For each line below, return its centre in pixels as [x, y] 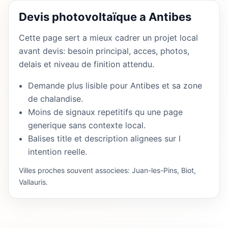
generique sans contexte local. [87, 125]
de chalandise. [55, 99]
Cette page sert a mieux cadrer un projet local [108, 38]
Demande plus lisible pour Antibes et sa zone [115, 86]
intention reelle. [58, 152]
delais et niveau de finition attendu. [87, 64]
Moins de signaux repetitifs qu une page [105, 112]
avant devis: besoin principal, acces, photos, [104, 51]
